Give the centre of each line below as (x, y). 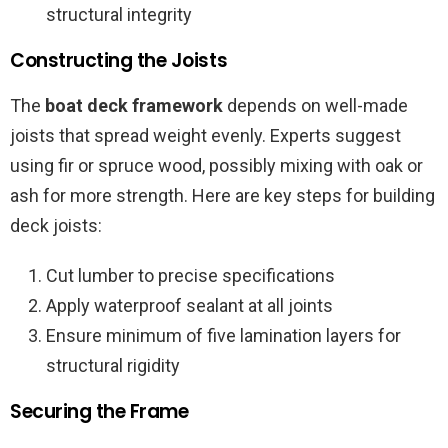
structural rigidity (113, 366)
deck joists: (56, 226)
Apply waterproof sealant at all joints (189, 306)
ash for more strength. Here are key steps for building (222, 196)
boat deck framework (134, 106)
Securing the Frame (99, 412)
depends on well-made (315, 106)
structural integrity (119, 15)
